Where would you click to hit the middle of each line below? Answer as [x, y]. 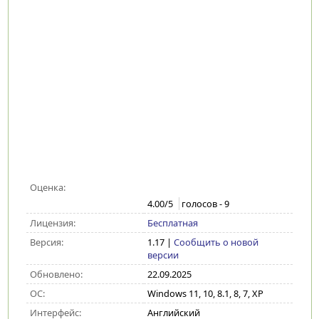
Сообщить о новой [216, 242]
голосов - [203, 204]
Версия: [46, 242]
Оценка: [47, 187]
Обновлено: [56, 274]
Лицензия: [52, 223]
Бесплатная [172, 223]
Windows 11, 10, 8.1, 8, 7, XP [205, 293]
